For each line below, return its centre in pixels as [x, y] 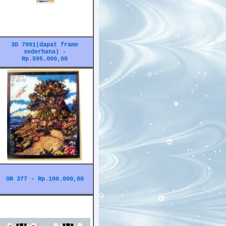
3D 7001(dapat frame [45, 45]
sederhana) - [45, 52]
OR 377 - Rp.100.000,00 [45, 179]
